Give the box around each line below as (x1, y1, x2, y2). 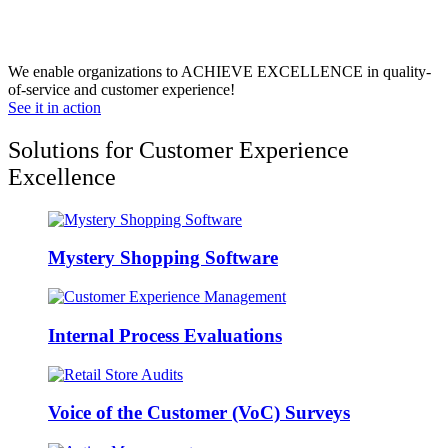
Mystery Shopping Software (48, 247, 278, 269)
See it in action (8, 98, 101, 116)
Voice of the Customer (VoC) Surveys (48, 402, 350, 424)
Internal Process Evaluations (48, 324, 282, 346)
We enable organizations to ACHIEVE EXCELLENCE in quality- (8, 62, 431, 80)
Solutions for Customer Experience (8, 136, 349, 163)
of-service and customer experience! (8, 80, 235, 98)
